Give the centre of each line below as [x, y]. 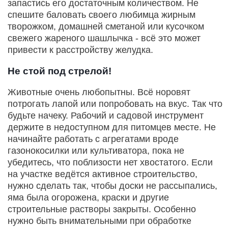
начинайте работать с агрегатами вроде [93, 139]
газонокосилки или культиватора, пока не [96, 151]
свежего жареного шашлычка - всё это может [104, 38]
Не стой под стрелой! [60, 71]
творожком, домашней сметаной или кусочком [106, 27]
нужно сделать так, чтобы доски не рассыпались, [112, 186]
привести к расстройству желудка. [80, 50]
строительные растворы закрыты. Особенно [102, 209]
